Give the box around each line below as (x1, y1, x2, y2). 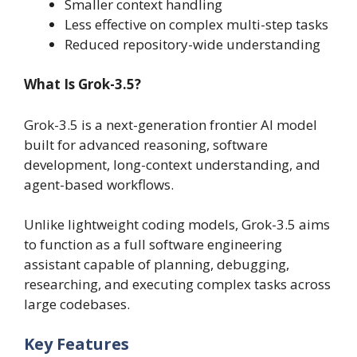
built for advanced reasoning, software (24, 135, 268, 154)
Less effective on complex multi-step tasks (65, 14, 328, 33)
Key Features (24, 332, 129, 355)
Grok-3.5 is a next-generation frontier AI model (24, 115, 317, 134)
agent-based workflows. (24, 175, 174, 194)
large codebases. (24, 295, 130, 314)
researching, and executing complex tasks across (24, 275, 331, 294)
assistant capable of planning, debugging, (24, 255, 289, 274)
